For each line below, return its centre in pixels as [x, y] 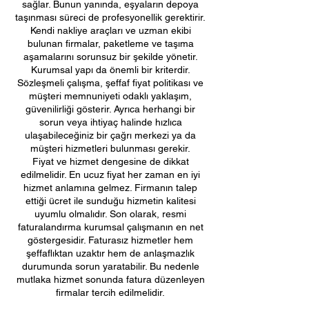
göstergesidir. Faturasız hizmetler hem [110, 240]
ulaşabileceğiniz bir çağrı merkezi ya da [110, 135]
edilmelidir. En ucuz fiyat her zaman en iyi [110, 175]
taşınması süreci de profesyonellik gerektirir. [110, 17]
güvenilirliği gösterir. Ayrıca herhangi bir [110, 109]
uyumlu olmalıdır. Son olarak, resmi [110, 214]
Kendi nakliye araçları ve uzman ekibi [110, 30]
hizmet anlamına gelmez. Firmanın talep [110, 188]
